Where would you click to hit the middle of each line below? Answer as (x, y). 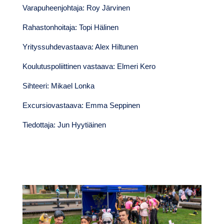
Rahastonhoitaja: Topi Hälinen (70, 27)
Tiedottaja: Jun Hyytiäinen (64, 124)
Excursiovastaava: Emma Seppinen (81, 105)
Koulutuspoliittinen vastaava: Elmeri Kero (90, 66)
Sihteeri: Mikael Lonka (58, 85)
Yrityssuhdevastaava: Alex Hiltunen (80, 46)
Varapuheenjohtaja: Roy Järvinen (76, 7)
